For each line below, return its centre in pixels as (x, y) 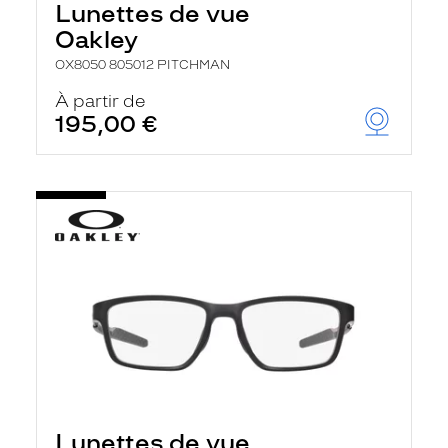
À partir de (100, 101)
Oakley (96, 39)
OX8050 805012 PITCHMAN (142, 65)
